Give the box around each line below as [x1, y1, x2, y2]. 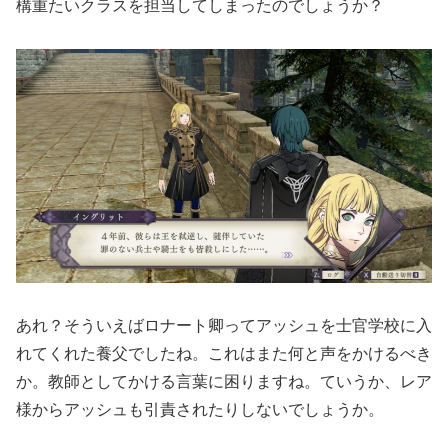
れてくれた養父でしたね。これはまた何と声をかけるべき [16, 345, 432, 363]
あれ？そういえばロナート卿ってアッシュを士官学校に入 [16, 317, 432, 335]
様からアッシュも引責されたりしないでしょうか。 [16, 401, 384, 419]
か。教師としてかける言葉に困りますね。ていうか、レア [16, 373, 432, 391]
